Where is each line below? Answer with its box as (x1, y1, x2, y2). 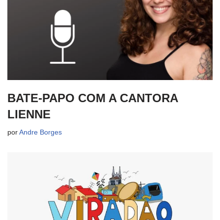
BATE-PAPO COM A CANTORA (7, 91, 178, 105)
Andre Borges (19, 129, 62, 137)
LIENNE (7, 108, 51, 121)
